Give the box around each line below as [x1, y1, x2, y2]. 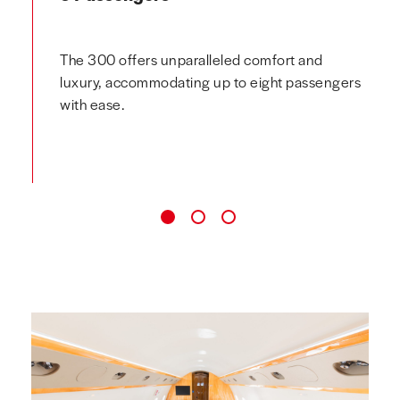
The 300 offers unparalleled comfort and [60, 49, 323, 70]
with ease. [60, 94, 124, 114]
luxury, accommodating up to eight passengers [60, 71, 361, 92]
